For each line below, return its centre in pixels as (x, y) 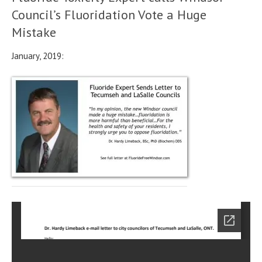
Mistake (34, 32)
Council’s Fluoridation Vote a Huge (109, 14)
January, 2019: (38, 56)
